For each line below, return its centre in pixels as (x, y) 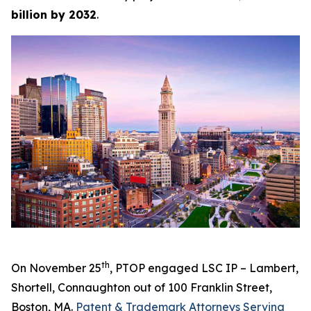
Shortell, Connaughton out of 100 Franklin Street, (142, 288)
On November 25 (56, 268)
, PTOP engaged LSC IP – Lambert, (204, 268)
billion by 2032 (54, 15)
